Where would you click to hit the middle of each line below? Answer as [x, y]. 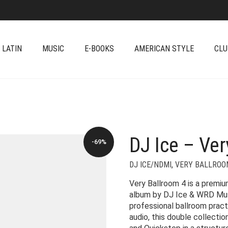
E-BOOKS [99, 49]
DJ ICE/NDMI [150, 165]
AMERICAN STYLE [164, 49]
